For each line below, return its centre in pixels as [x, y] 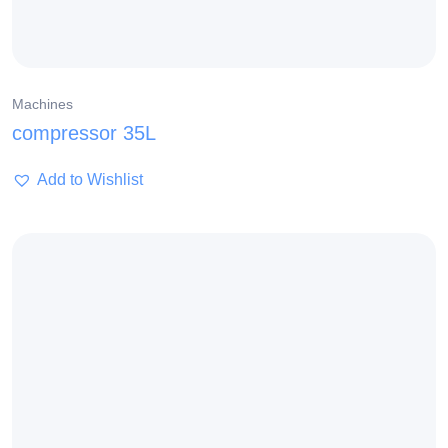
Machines [42, 104]
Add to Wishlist [90, 180]
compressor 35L [84, 133]
